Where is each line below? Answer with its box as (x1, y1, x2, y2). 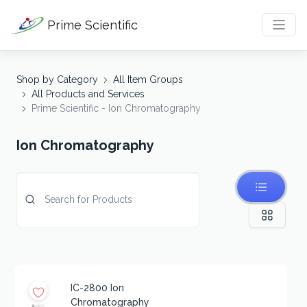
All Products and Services (32, 88, 145, 99)
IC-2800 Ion (71, 282, 125, 294)
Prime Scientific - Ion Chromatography (32, 102, 201, 114)
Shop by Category (16, 73, 98, 85)
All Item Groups (113, 73, 183, 85)
